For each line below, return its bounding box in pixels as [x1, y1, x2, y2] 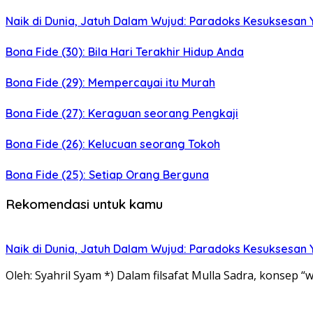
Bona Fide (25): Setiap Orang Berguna [6, 168, 209, 182]
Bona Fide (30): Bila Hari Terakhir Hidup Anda [6, 45, 244, 59]
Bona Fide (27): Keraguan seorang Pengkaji [6, 106, 238, 121]
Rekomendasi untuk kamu [6, 195, 163, 212]
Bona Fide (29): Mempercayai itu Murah [6, 75, 215, 90]
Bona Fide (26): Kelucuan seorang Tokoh [6, 137, 220, 152]
